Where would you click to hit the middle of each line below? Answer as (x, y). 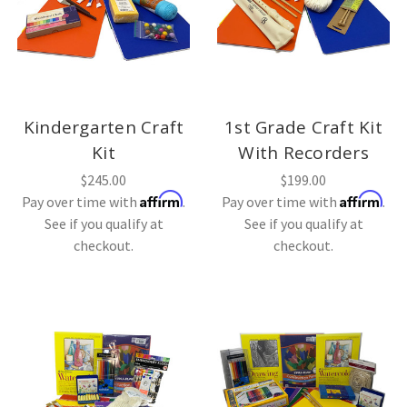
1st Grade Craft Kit (303, 127)
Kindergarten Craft (104, 127)
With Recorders (303, 152)
